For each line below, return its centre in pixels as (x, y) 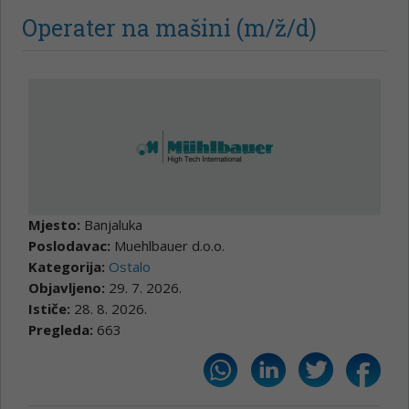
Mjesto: (56, 224)
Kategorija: (68, 266)
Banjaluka (113, 224)
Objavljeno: (68, 287)
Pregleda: (63, 329)
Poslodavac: (71, 245)
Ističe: (51, 308)
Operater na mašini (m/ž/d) (170, 27)
